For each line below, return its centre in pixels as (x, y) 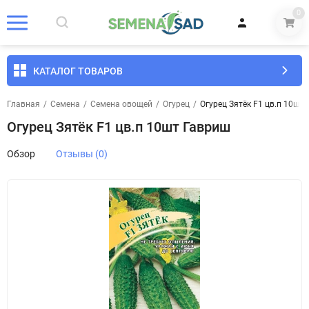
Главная (23, 104)
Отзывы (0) (82, 154)
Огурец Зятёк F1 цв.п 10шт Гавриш (119, 127)
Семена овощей (121, 104)
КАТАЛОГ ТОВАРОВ (78, 71)
